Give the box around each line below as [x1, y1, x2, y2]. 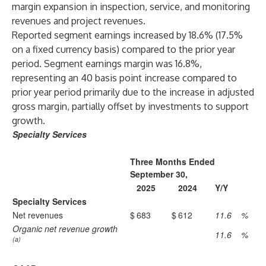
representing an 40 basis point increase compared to [12, 72, 237, 84]
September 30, [130, 168, 188, 180]
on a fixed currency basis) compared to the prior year [12, 43, 235, 55]
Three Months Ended [130, 156, 215, 167]
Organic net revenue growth [12, 223, 118, 235]
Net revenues [12, 209, 63, 221]
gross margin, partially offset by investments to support [12, 100, 249, 112]
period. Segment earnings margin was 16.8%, [12, 58, 202, 69]
